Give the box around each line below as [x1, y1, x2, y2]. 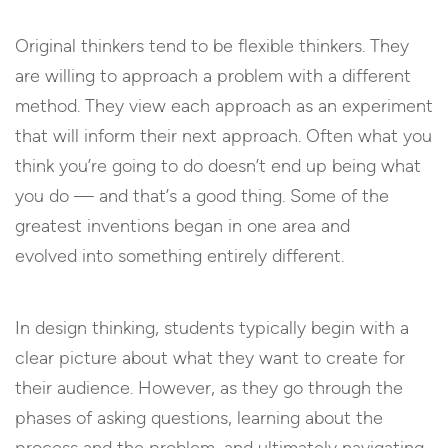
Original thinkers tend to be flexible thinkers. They [15, 34, 409, 57]
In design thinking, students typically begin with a [15, 316, 409, 339]
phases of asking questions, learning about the [15, 406, 383, 429]
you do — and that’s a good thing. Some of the [15, 184, 389, 207]
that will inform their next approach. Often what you [15, 124, 432, 147]
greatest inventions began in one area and [15, 214, 350, 237]
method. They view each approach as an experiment [15, 94, 433, 117]
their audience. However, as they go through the [15, 376, 403, 399]
